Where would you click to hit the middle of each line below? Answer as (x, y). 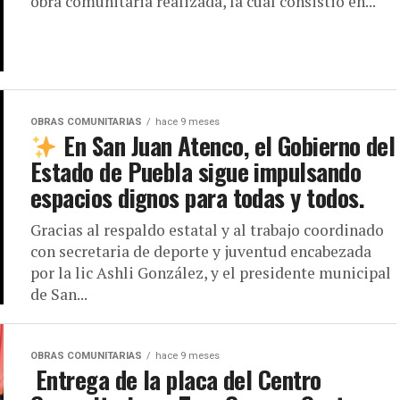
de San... (59, 295)
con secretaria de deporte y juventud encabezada (201, 252)
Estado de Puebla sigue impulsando (196, 172)
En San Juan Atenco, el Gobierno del (226, 146)
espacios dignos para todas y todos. (197, 198)
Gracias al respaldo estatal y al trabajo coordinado (207, 230)
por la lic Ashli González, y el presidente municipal (211, 273)
